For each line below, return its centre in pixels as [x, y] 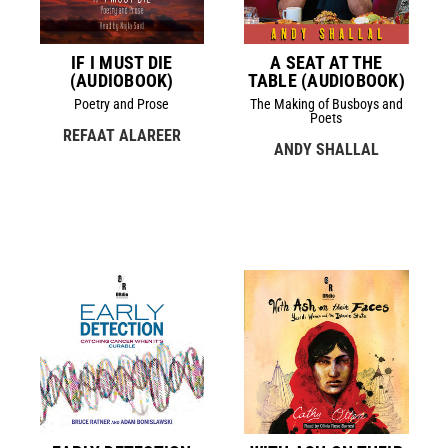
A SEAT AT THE [326, 62]
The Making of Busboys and [326, 103]
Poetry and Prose [122, 103]
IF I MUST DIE [122, 62]
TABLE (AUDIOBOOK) [326, 80]
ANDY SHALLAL [326, 149]
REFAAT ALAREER [121, 135]
